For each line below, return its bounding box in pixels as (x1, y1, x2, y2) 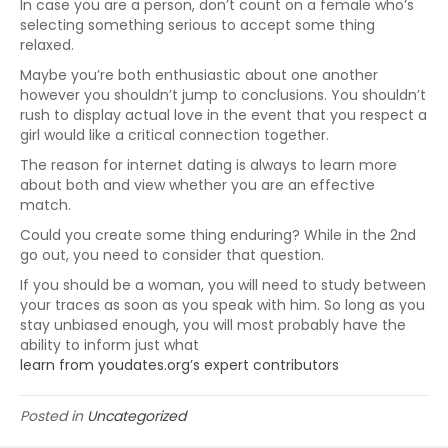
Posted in (20, 406, 87, 426)
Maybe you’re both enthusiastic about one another (20, 65, 378, 85)
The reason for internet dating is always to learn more (20, 155, 397, 175)
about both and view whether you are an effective (20, 175, 375, 195)
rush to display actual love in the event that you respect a (20, 105, 427, 125)
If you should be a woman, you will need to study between (20, 275, 426, 295)
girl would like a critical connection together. (20, 125, 329, 145)
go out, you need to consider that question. (20, 245, 324, 265)
